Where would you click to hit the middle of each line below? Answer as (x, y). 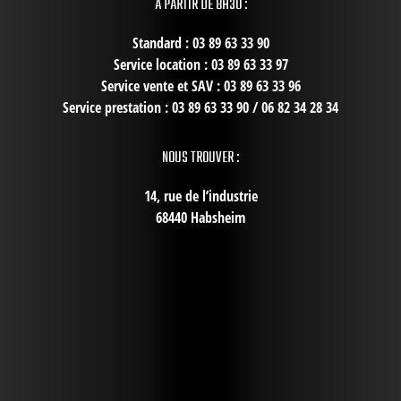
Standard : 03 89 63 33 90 (200, 43)
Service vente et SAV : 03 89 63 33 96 (200, 85)
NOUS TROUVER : (200, 158)
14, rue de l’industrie (200, 196)
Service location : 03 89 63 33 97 (200, 64)
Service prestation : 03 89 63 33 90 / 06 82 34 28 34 (200, 107)
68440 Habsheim (200, 217)
